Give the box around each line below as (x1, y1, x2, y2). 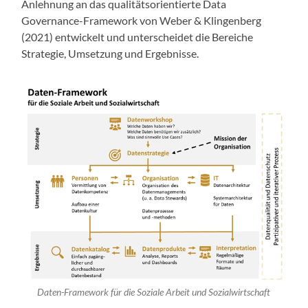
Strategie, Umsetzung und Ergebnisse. (21, 47, 199, 60)
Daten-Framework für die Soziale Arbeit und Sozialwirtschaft (37, 287, 271, 298)
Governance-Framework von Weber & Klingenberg (21, 14, 262, 27)
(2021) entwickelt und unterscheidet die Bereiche (21, 30, 254, 44)
